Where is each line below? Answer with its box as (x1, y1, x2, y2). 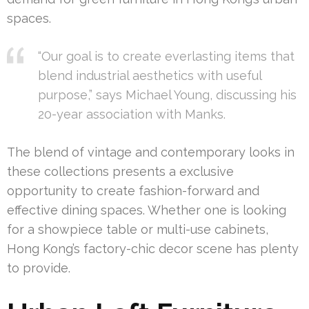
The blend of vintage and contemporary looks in (7, 145, 295, 160)
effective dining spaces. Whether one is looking (7, 203, 286, 218)
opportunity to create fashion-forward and (7, 183, 259, 199)
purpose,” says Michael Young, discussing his (38, 88, 297, 103)
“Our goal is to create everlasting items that (38, 49, 295, 64)
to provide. (7, 261, 70, 276)
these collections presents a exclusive (7, 164, 234, 179)
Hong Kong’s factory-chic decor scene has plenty (7, 241, 299, 257)
